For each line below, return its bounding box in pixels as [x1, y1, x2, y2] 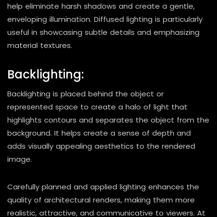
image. [7, 154, 32, 164]
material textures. [7, 40, 72, 50]
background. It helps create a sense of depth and [7, 127, 191, 138]
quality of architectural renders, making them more [7, 194, 195, 205]
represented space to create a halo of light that [7, 101, 187, 112]
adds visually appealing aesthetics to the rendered [7, 140, 195, 151]
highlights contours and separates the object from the [7, 114, 209, 125]
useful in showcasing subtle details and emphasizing [7, 27, 200, 37]
